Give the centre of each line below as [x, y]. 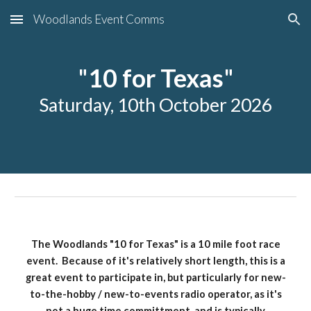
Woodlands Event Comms [99, 19]
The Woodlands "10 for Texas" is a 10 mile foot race [155, 244]
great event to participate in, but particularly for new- [155, 277]
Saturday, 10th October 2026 [155, 105]
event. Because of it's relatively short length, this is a [155, 261]
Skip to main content [60, 26]
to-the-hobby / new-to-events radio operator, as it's [155, 294]
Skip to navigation [257, 26]
